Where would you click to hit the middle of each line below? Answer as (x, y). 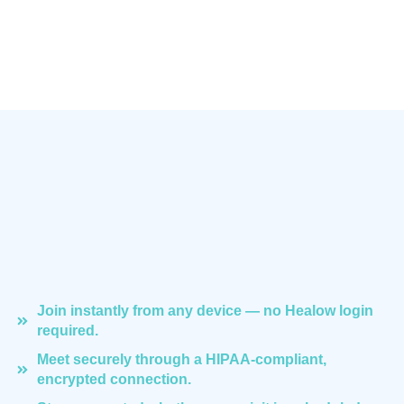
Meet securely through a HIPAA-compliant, (181, 359)
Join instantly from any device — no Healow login (205, 311)
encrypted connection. (114, 379)
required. (67, 331)
